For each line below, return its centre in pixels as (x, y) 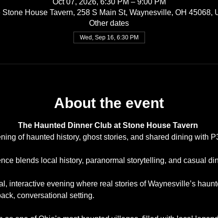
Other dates (109, 23)
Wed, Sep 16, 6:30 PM (109, 37)
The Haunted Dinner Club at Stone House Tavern (108, 125)
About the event (109, 103)
